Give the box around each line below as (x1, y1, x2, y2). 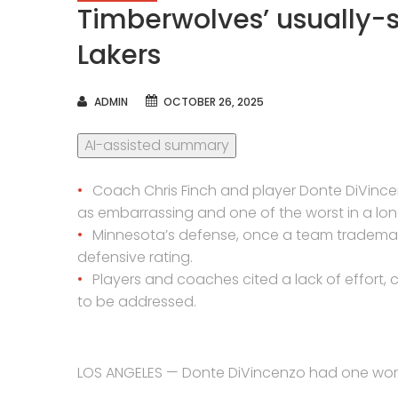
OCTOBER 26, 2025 (163, 94, 264, 109)
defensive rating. (77, 247, 193, 267)
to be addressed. (77, 291, 196, 312)
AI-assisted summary (84, 135, 229, 155)
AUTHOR (76, 93, 120, 108)
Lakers (77, 36, 161, 74)
